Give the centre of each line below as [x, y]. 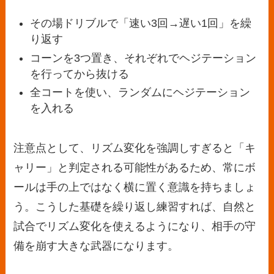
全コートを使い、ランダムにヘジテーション [140, 93]
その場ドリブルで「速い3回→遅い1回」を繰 [141, 24]
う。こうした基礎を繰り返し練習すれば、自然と [135, 207]
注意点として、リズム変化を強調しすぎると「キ [135, 148]
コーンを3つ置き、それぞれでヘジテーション [143, 58]
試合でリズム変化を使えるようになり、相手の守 [135, 227]
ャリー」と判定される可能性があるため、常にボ [135, 168]
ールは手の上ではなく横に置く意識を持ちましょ [135, 187]
